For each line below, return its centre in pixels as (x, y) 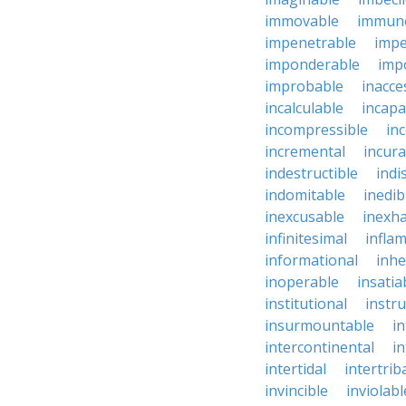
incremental (305, 151)
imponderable (312, 64)
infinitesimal (306, 238)
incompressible (316, 130)
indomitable (305, 195)
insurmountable (319, 325)
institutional (306, 304)
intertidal (295, 369)
